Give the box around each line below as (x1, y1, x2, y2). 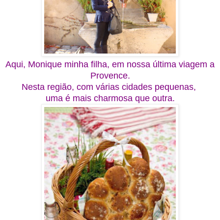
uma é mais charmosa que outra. (45, 93, 175, 103)
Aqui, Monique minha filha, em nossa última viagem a (5, 59, 215, 69)
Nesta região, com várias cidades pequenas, (22, 82, 198, 92)
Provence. (90, 70, 130, 81)
